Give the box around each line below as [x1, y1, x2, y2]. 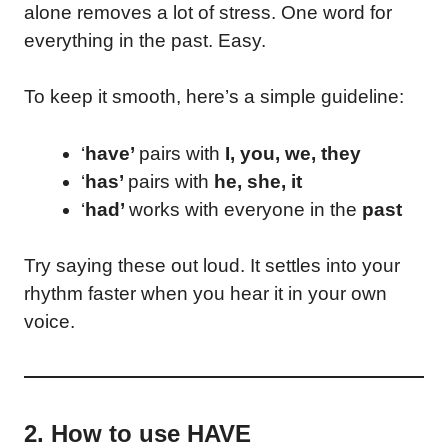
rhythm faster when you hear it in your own [24, 283, 387, 304]
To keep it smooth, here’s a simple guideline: [24, 86, 404, 107]
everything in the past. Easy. [24, 29, 266, 51]
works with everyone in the [129, 198, 357, 220]
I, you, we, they [225, 142, 361, 164]
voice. [24, 311, 75, 332]
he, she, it [214, 170, 302, 192]
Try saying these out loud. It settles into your [24, 255, 400, 276]
